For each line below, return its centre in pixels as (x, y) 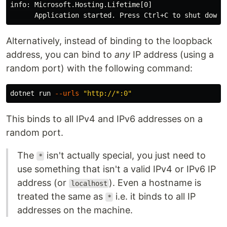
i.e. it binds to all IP (155, 196)
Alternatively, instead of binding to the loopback (109, 41)
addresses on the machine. (75, 210)
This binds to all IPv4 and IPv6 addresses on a (104, 119)
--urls (67, 93)
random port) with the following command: (99, 68)
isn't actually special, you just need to (125, 155)
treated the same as (61, 196)
